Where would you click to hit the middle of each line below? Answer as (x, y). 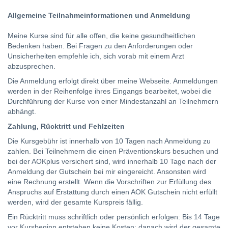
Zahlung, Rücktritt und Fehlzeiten (66, 126)
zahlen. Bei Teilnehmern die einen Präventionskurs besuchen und (113, 151)
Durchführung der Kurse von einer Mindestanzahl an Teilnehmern (113, 101)
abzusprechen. (32, 66)
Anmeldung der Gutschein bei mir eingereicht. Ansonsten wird (107, 172)
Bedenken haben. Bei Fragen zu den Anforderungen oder (100, 46)
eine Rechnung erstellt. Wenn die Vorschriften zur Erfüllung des (109, 182)
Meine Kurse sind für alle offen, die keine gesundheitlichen (102, 36)
